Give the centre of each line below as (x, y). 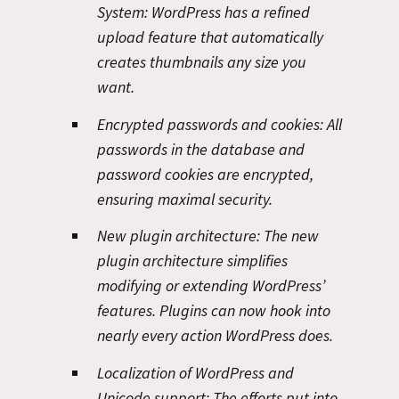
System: (122, 12)
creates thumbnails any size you (202, 62)
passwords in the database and (201, 149)
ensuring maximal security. (185, 199)
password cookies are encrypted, (205, 174)
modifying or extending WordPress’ (211, 285)
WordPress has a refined (229, 12)
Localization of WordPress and (195, 372)
